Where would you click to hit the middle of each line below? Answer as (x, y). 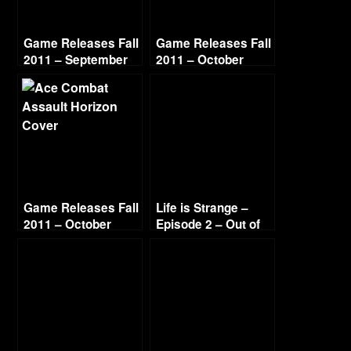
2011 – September (76, 60)
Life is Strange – (203, 208)
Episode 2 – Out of (208, 224)
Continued (53, 241)
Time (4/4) (185, 241)
